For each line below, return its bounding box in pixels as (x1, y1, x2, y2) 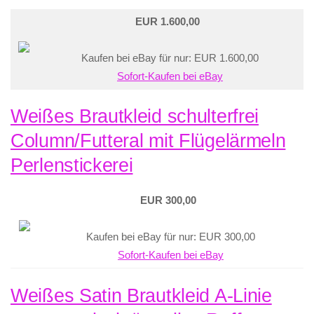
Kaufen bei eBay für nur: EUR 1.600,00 (81, 52, 259, 64)
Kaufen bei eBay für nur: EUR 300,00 (86, 231, 255, 243)
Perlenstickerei (11, 155, 133, 177)
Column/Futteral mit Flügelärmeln (11, 130, 286, 152)
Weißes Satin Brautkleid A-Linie (11, 285, 272, 307)
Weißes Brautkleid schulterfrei (11, 106, 259, 128)
